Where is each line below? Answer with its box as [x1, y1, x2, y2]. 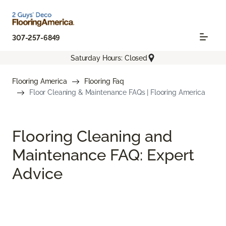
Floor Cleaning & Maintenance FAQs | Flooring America [29, 88, 205, 97]
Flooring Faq [84, 77, 125, 86]
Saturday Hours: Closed [71, 53, 147, 62]
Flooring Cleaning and [12, 127, 173, 146]
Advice [12, 164, 63, 183]
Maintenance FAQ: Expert [12, 145, 194, 164]
